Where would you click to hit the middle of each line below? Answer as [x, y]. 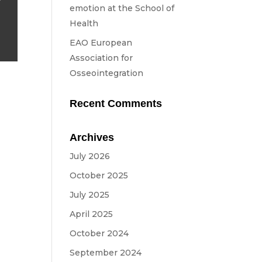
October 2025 [99, 175]
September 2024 [106, 253]
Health [84, 23]
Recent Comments [116, 104]
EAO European [101, 43]
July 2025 [90, 195]
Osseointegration [107, 73]
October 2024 [99, 233]
